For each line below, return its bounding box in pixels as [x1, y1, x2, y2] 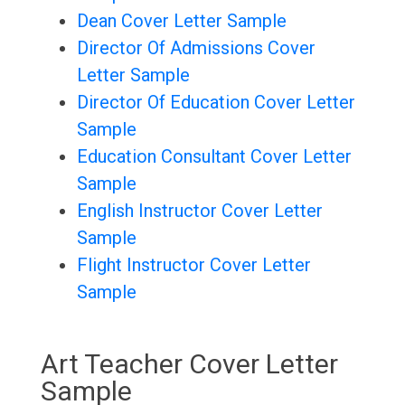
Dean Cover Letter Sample [76, 10, 287, 33]
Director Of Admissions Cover [76, 37, 316, 60]
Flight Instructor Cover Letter [76, 254, 311, 277]
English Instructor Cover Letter [76, 200, 323, 222]
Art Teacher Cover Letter [40, 348, 338, 381]
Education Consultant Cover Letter [76, 146, 352, 168]
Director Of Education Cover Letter [76, 91, 355, 114]
